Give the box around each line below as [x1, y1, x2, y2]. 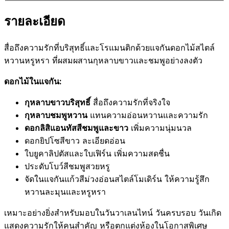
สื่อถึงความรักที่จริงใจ [90, 97, 170, 108]
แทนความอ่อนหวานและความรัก [87, 110, 208, 121]
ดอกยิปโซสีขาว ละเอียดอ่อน [25, 135, 125, 146]
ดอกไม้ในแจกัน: [4, 76, 62, 87]
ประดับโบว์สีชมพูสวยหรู [25, 161, 110, 172]
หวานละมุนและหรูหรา [25, 187, 106, 197]
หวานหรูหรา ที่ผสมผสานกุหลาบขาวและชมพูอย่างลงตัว [4, 55, 202, 66]
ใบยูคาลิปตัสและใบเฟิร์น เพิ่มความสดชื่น [25, 148, 170, 159]
